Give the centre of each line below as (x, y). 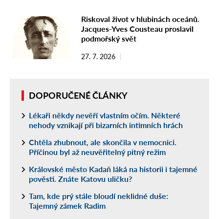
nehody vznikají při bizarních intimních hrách (106, 125)
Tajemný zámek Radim (67, 206)
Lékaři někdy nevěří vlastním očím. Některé (105, 115)
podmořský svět (109, 39)
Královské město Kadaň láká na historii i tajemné (113, 169)
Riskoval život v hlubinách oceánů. (140, 19)
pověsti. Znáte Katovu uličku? (80, 179)
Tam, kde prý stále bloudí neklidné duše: (99, 196)
